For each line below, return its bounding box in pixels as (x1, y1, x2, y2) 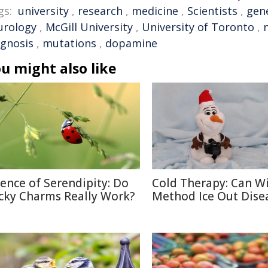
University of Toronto (142, 20, 254, 34)
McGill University (45, 20, 133, 34)
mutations (42, 36, 96, 50)
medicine (132, 4, 178, 18)
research (78, 4, 123, 18)
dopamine (105, 36, 157, 50)
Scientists (187, 4, 237, 18)
